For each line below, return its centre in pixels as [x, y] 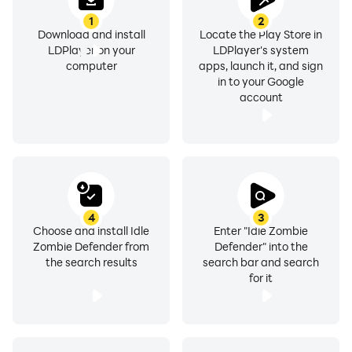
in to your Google [261, 81]
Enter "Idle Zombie [261, 231]
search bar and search [261, 262]
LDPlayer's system [261, 50]
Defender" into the [261, 246]
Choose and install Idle [91, 231]
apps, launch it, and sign [261, 66]
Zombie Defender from [91, 246]
